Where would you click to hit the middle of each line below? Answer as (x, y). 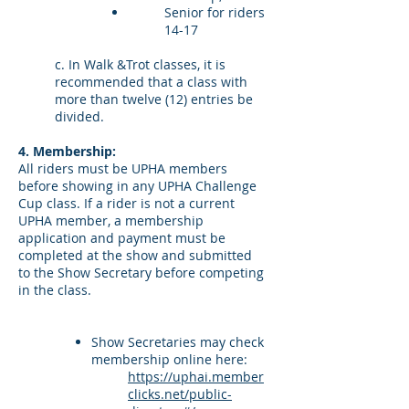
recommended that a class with (151, 82)
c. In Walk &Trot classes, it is (140, 64)
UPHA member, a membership (111, 220)
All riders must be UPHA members (123, 168)
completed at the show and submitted (135, 255)
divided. (79, 116)
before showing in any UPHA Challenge (137, 186)
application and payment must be (122, 238)
